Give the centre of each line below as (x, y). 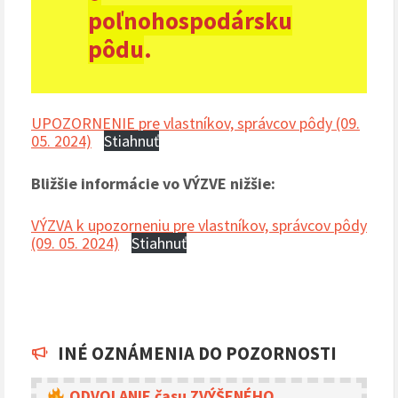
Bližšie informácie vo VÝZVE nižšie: (153, 183)
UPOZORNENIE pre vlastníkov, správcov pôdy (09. (195, 123)
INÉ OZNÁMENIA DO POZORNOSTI (197, 353)
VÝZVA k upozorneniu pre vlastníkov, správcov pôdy (199, 225)
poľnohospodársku (191, 21)
